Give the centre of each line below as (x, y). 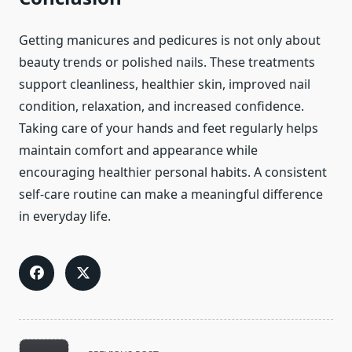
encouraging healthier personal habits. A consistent (173, 172)
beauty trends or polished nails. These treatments (167, 62)
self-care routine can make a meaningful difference (171, 194)
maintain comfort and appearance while (138, 150)
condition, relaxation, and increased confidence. (161, 106)
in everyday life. (65, 216)
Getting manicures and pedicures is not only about (170, 40)
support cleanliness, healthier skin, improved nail (165, 84)
